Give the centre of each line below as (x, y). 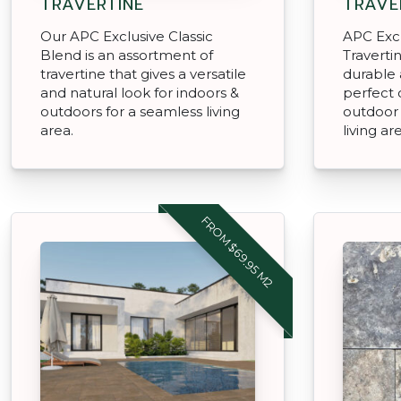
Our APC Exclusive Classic (127, 36)
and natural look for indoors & (140, 92)
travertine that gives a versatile (143, 73)
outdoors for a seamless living (140, 111)
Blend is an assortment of (127, 55)
